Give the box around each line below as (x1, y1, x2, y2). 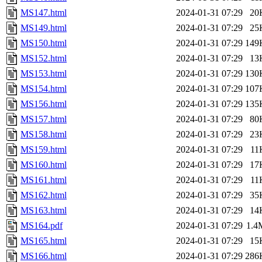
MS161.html (20, 175, 67, 185)
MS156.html (20, 99, 67, 109)
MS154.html (20, 84, 67, 94)
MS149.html (20, 23, 67, 33)
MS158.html (20, 129, 67, 140)
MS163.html (20, 205, 67, 216)
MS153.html (20, 68, 67, 79)
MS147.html (20, 8, 67, 18)
